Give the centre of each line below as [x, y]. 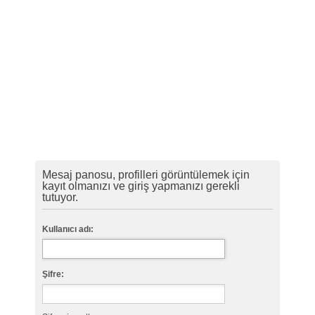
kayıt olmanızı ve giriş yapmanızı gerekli [141, 186]
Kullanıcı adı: [67, 230]
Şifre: [53, 275]
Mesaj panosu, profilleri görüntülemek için [146, 175]
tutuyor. [60, 198]
